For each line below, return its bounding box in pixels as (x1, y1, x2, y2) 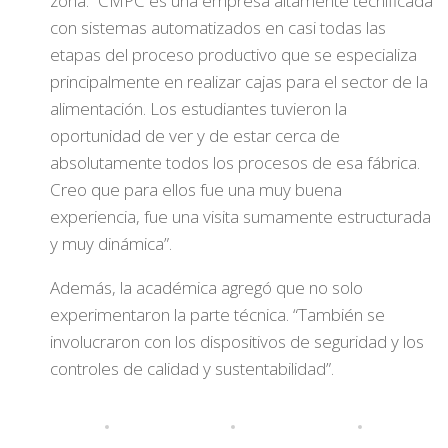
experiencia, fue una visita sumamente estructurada (50, 205, 431, 228)
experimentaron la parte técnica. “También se (50, 303, 385, 326)
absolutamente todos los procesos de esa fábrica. (50, 151, 420, 174)
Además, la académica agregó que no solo (50, 276, 363, 299)
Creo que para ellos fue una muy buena (50, 178, 342, 201)
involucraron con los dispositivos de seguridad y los (50, 330, 424, 353)
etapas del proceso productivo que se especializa (50, 43, 417, 66)
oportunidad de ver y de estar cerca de (50, 124, 340, 147)
